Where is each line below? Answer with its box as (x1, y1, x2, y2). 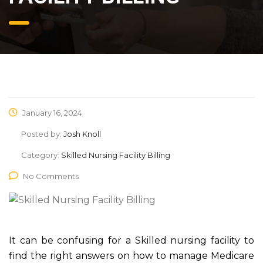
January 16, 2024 (21, 108, 82, 117)
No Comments (23, 171, 79, 181)
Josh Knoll (63, 129, 101, 139)
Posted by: (21, 129, 63, 139)
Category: (21, 150, 61, 160)
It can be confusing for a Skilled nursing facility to (9, 235, 254, 246)
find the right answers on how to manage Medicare (9, 250, 254, 261)
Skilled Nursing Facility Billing (61, 150, 170, 160)
